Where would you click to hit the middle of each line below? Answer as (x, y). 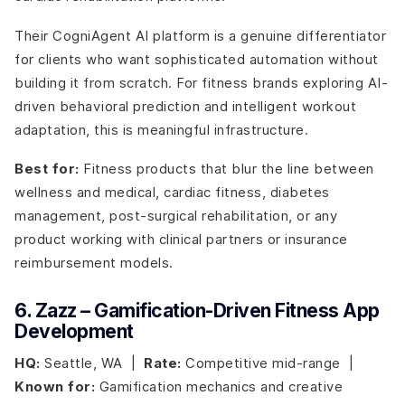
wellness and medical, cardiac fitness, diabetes (172, 193)
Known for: (55, 386)
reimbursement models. (94, 263)
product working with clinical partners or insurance (181, 240)
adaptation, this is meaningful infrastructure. (161, 129)
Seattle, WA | (92, 363)
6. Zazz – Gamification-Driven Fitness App (197, 311)
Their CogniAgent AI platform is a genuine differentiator (200, 35)
